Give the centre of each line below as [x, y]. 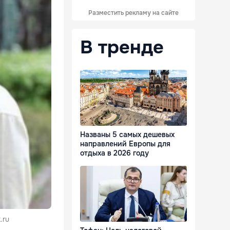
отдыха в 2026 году [114, 153]
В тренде [122, 47]
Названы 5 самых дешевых [127, 135]
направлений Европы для [125, 144]
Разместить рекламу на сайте [133, 13]
